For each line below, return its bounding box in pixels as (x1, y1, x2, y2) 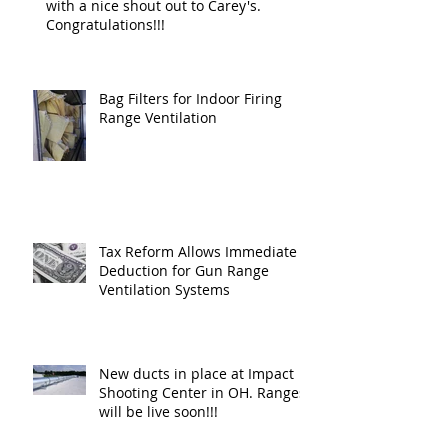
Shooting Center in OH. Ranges (99, 382, 257, 402)
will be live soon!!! (99, 401, 218, 421)
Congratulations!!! (46, 14, 165, 34)
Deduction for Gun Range (99, 260, 269, 280)
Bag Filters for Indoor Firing (99, 88, 282, 108)
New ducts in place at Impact (99, 363, 294, 383)
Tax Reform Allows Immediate (99, 241, 297, 261)
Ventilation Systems (99, 279, 230, 299)
